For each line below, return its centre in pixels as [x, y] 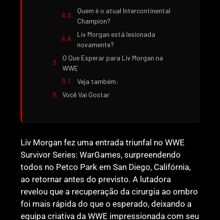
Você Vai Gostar [86, 94]
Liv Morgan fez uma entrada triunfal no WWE [103, 142]
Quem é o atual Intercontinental [124, 10]
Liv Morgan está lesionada [116, 34]
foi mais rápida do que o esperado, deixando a [106, 204]
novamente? [96, 44]
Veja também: [98, 81]
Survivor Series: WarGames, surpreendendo [101, 154]
